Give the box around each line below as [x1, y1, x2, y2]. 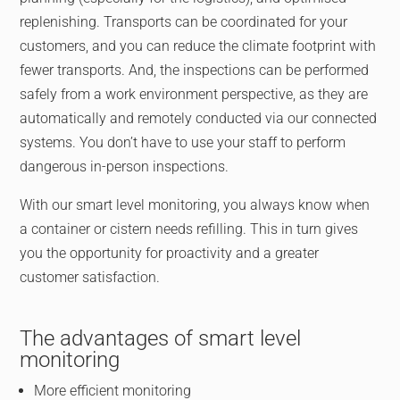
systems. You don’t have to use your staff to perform [20, 134, 346, 151]
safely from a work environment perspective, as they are [20, 86, 369, 103]
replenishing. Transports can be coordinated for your [20, 13, 348, 30]
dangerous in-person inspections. [20, 158, 229, 175]
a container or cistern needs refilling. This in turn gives [20, 221, 359, 237]
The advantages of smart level [20, 326, 302, 351]
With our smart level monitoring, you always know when [20, 196, 371, 213]
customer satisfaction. [20, 269, 161, 286]
